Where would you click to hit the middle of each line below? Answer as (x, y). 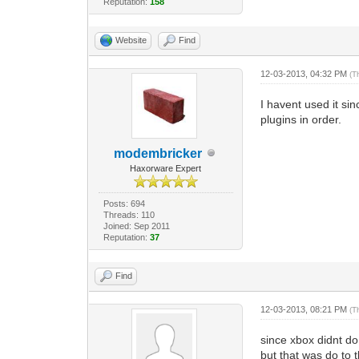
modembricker (157, 153)
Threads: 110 (129, 214)
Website (131, 40)
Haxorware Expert (166, 168)
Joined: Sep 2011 (136, 226)
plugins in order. (301, 119)
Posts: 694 (124, 203)
